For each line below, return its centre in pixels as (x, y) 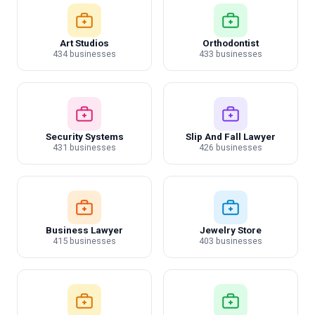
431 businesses (84, 147)
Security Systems (84, 136)
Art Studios (84, 43)
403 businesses (231, 241)
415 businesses (84, 241)
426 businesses (231, 147)
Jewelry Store (231, 230)
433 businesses (231, 54)
